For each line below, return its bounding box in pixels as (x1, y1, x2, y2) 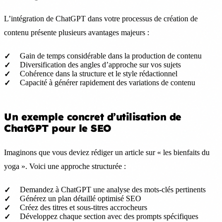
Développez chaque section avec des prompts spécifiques (20, 212, 198, 221)
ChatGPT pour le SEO (4, 121, 111, 134)
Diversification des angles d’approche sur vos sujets (20, 60, 181, 69)
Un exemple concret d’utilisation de (4, 110, 181, 123)
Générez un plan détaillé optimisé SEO (20, 194, 141, 203)
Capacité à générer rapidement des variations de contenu (20, 78, 195, 87)
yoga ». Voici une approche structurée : (4, 162, 126, 170)
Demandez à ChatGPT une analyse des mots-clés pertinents (20, 185, 206, 194)
